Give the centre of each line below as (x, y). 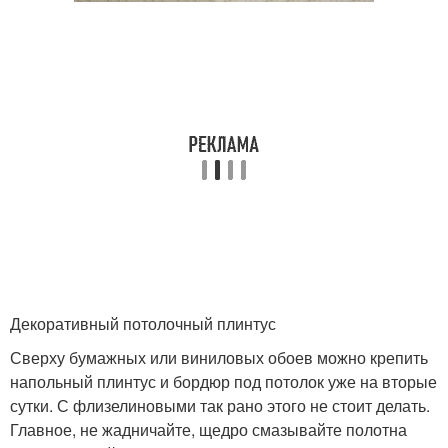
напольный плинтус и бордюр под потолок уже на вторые (223, 382)
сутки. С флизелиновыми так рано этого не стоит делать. (220, 406)
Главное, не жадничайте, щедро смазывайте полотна (208, 430)
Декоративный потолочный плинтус (143, 324)
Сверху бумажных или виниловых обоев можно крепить (219, 358)
